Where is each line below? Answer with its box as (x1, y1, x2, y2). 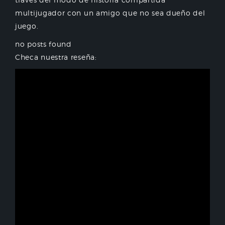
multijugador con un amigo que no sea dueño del (15, 9, 205, 17)
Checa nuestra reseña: (15, 53, 97, 61)
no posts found (15, 40, 72, 48)
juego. (15, 22, 39, 30)
